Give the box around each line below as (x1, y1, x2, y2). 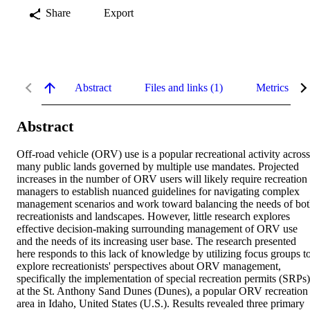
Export (104, 6, 134, 19)
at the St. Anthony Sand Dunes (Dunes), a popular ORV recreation (17, 285, 308, 298)
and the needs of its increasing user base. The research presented (17, 235, 296, 248)
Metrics (256, 81, 289, 93)
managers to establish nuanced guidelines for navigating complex (17, 185, 300, 198)
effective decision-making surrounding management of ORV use (17, 223, 298, 235)
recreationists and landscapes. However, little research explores (17, 210, 290, 223)
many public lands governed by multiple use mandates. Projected (17, 161, 299, 173)
